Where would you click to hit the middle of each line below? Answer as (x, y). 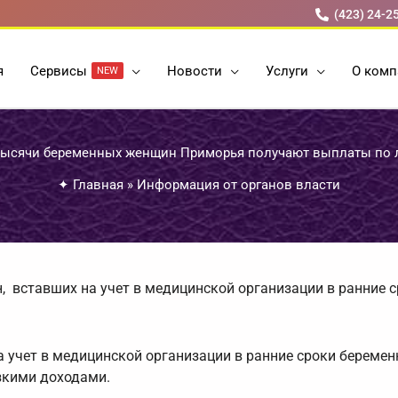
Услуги (287, 71)
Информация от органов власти (239, 185)
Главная (98, 185)
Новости (195, 71)
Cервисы (59, 71)
